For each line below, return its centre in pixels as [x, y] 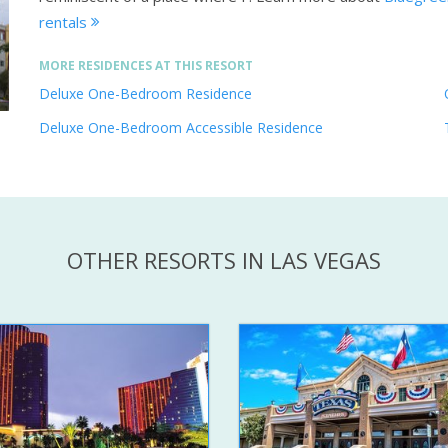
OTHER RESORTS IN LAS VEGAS [224, 260]
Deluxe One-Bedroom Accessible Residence [181, 128]
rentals [65, 22]
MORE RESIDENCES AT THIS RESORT [146, 66]
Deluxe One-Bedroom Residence [145, 94]
